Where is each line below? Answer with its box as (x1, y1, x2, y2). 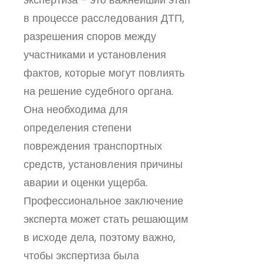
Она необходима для (24, 101, 128, 117)
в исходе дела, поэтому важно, (24, 229, 176, 245)
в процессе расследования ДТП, (24, 10, 184, 25)
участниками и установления (24, 47, 166, 62)
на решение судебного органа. (24, 83, 173, 98)
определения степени (24, 120, 131, 135)
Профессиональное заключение (24, 193, 183, 208)
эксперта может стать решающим (24, 211, 188, 226)
